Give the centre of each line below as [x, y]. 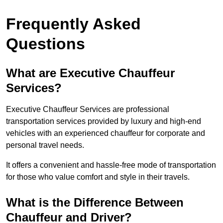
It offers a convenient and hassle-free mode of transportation [111, 165]
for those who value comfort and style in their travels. [98, 177]
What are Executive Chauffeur [90, 73]
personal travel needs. [45, 145]
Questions [46, 44]
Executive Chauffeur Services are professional [88, 109]
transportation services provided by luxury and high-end [104, 121]
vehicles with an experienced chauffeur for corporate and [106, 133]
